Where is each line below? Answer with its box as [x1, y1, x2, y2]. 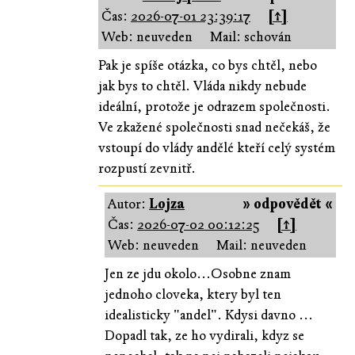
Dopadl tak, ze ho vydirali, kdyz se [105, 326, 305, 344]
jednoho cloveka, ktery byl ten [105, 285, 282, 303]
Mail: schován [209, 28, 292, 45]
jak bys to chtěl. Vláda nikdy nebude [97, 77, 307, 94]
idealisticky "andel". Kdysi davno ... [105, 306, 314, 323]
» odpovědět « [242, 195, 333, 212]
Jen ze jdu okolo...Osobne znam [105, 265, 292, 282]
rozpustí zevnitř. [97, 159, 196, 177]
